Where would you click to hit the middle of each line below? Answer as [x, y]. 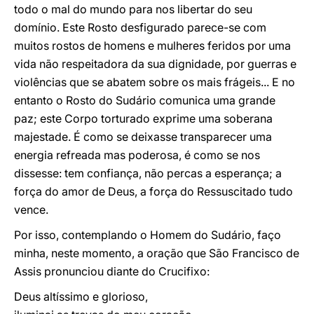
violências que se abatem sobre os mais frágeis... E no [155, 82]
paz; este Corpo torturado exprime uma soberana [143, 118]
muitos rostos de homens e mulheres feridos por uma [152, 46]
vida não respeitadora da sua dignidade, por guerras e [155, 64]
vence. [31, 210]
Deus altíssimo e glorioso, [81, 296]
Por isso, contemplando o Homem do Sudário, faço [148, 235]
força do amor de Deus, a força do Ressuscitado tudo [153, 191]
